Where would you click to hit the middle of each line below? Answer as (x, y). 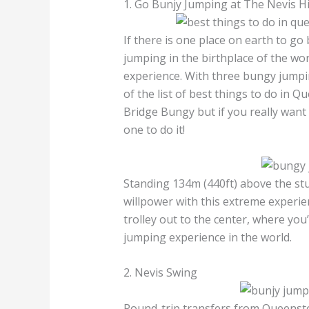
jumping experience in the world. (207, 237)
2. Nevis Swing (160, 273)
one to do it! (154, 130)
